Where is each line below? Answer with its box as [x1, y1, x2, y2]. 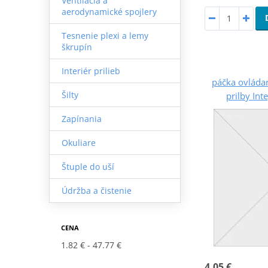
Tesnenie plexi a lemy [61, 29, 148, 41]
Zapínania [61, 112, 102, 124]
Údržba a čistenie [61, 184, 132, 196]
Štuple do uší [61, 160, 114, 172]
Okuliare [61, 136, 96, 148]
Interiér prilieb [61, 65, 120, 77]
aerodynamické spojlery [61, 5, 157, 17]
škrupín [61, 41, 92, 53]
